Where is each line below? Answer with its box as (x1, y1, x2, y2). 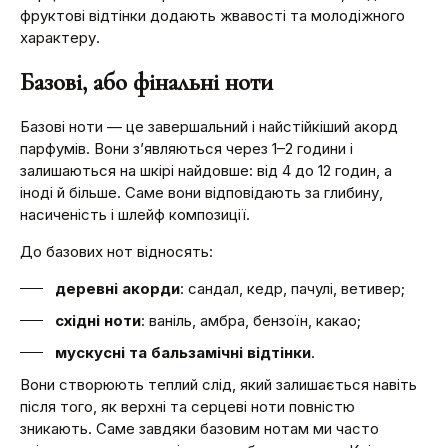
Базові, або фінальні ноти (20, 66, 273, 97)
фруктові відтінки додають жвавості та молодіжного (20, 5, 405, 25)
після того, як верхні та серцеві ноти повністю (20, 396, 355, 416)
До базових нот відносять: (20, 241, 213, 261)
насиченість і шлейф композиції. (20, 204, 250, 224)
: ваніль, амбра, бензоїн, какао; (141, 310, 361, 330)
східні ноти (55, 310, 141, 330)
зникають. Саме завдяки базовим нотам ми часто (20, 418, 379, 438)
